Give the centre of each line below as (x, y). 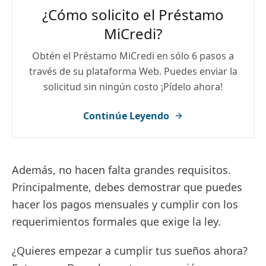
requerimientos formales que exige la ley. (116, 222)
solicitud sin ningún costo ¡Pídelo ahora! (133, 87)
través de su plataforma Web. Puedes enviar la (133, 72)
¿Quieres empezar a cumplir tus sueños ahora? (130, 251)
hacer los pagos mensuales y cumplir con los (125, 205)
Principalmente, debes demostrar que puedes (127, 187)
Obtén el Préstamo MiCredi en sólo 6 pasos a (133, 56)
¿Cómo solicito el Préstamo (133, 15)
